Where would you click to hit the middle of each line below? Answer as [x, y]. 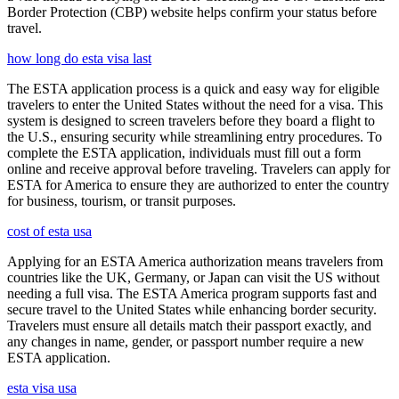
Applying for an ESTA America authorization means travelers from [195, 261]
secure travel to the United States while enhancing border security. [192, 309]
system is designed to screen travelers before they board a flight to [191, 120]
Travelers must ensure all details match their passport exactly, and [189, 325]
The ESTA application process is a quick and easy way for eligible [193, 88]
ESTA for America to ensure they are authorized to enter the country [198, 184]
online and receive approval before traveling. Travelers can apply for [199, 168]
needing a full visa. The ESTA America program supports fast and [192, 293]
